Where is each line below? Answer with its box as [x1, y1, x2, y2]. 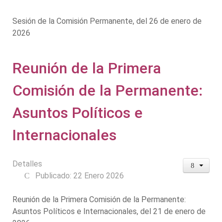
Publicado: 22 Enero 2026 [35, 170, 124, 180]
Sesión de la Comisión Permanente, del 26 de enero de [12, 16, 202, 26]
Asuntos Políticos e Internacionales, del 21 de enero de [12, 206, 206, 216]
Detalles [12, 159, 42, 168]
